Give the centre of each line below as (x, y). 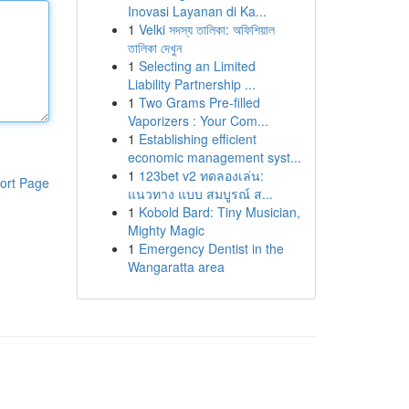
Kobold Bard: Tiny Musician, (219, 212)
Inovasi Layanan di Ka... (197, 11)
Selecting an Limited (197, 66)
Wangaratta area (176, 267)
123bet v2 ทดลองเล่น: (201, 175)
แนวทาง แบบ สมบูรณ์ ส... (200, 194)
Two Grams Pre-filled (199, 102)
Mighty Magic (166, 230)
